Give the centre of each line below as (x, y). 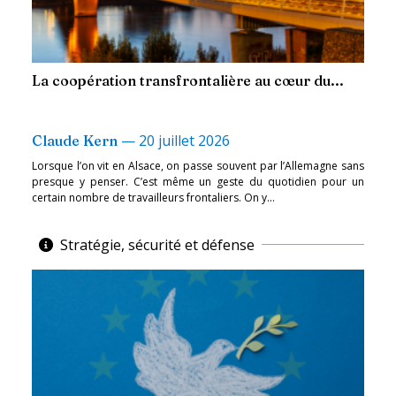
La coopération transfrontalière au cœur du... (188, 80)
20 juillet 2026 (184, 140)
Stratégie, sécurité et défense (157, 244)
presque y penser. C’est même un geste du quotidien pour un (198, 181)
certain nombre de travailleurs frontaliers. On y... (153, 197)
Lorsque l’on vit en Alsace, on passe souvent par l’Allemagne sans (198, 165)
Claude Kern (75, 140)
